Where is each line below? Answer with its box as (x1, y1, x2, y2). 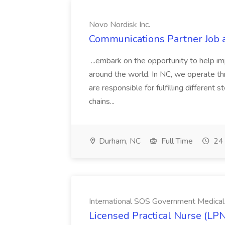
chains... (89, 96, 117, 107)
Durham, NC (97, 136, 141, 147)
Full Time (159, 136, 193, 147)
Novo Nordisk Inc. (89, 19, 150, 30)
